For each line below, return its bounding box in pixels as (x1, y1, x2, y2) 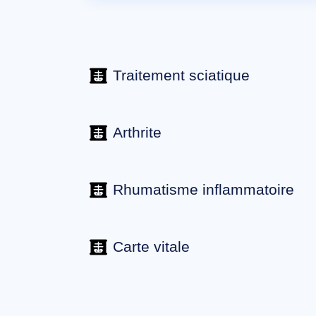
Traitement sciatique (113, 66, 250, 83)
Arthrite (113, 123, 162, 140)
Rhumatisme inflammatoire (113, 181, 294, 197)
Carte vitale (113, 238, 190, 255)
